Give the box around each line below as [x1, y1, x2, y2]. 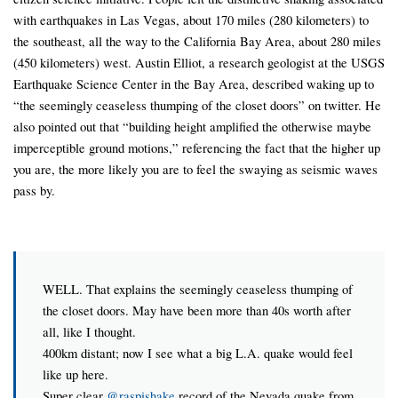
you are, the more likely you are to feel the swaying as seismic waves [13, 159, 378, 178]
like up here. [43, 365, 108, 384]
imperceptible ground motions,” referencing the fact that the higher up [13, 138, 380, 156]
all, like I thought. [43, 322, 136, 341]
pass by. [13, 180, 55, 199]
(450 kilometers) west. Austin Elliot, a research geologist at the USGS [13, 52, 385, 71]
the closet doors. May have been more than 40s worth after [43, 301, 351, 320]
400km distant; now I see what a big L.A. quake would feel [43, 344, 353, 362]
